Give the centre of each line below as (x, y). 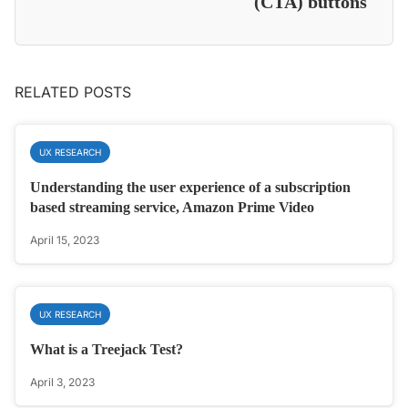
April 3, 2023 (62, 382)
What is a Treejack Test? (107, 349)
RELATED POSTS (73, 92)
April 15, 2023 (65, 240)
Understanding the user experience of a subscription (190, 187)
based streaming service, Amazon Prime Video (172, 207)
